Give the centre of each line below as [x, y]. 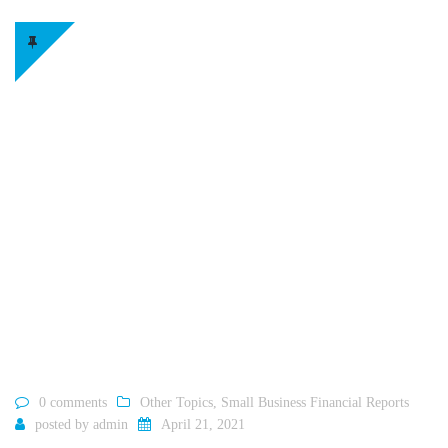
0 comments [73, 403]
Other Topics [176, 403]
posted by [64, 425]
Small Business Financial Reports [315, 403]
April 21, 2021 [203, 425]
